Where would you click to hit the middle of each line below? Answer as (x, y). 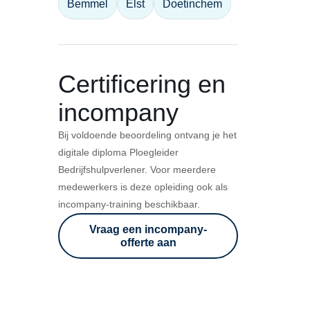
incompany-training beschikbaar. (129, 204)
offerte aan (148, 242)
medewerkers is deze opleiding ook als (143, 186)
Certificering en (142, 84)
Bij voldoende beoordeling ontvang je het (147, 135)
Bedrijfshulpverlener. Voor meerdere (137, 169)
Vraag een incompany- (148, 229)
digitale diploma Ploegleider (118, 152)
